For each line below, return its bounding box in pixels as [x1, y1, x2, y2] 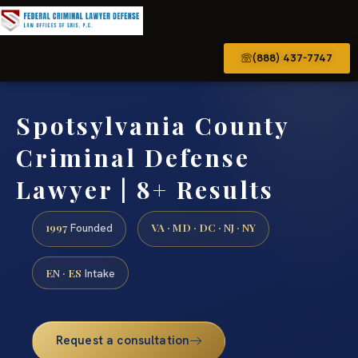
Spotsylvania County [16, 109, 289, 141]
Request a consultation [55, 332, 190, 348]
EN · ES [46, 265, 82, 280]
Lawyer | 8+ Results [16, 173, 274, 205]
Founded [67, 221, 113, 236]
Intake [82, 265, 115, 280]
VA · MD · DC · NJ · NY [151, 220, 256, 235]
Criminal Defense [16, 141, 250, 173]
